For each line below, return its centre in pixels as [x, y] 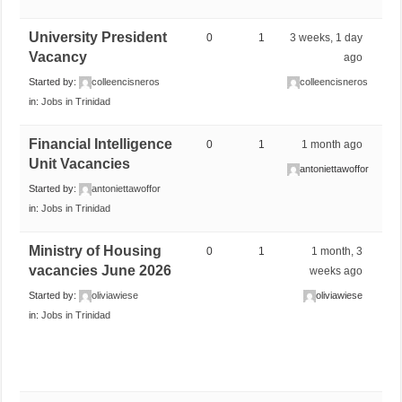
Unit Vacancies [80, 163]
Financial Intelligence [101, 144]
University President [98, 37]
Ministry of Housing [96, 250]
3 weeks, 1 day [327, 37]
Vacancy [58, 57]
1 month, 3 [337, 251]
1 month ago [332, 144]
